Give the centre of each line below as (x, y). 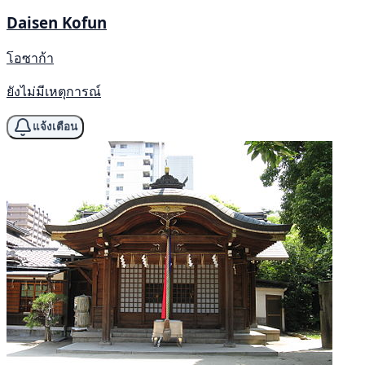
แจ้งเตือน (55, 127)
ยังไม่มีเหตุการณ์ (54, 91)
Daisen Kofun (57, 22)
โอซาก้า (30, 57)
